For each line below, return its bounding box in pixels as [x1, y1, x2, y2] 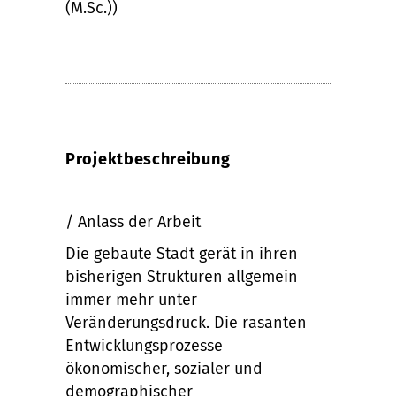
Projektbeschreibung [65, 149, 231, 170]
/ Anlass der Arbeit [65, 212, 201, 232]
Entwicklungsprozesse [65, 336, 223, 356]
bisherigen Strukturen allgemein [65, 267, 298, 287]
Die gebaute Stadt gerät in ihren [65, 244, 298, 264]
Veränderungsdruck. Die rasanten [65, 313, 307, 333]
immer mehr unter [65, 290, 197, 310]
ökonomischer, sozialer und [65, 359, 263, 379]
